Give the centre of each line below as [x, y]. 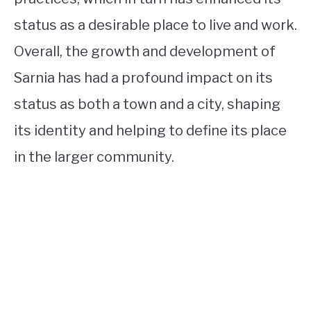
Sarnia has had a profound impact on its [143, 77]
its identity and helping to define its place [150, 130]
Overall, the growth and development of [145, 51]
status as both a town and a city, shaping [147, 104]
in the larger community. [94, 157]
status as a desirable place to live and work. [155, 25]
